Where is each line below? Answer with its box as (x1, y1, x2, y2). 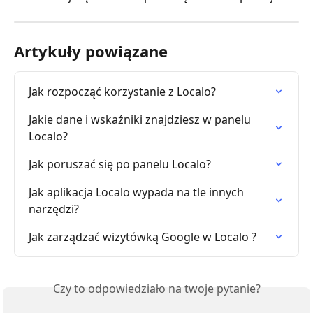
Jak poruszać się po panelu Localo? (29, 156, 211, 173)
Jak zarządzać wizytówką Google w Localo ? (29, 229, 256, 245)
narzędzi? (29, 201, 79, 217)
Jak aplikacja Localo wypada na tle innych (29, 184, 247, 201)
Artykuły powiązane (14, 41, 168, 62)
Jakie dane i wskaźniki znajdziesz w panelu (29, 112, 254, 128)
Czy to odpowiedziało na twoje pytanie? (52, 281, 261, 297)
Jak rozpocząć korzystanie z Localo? (29, 84, 216, 100)
